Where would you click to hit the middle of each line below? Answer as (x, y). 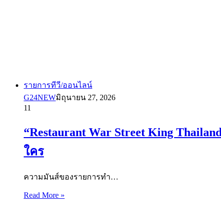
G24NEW (40, 97)
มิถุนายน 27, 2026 (86, 97)
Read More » (44, 195)
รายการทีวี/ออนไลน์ (58, 85)
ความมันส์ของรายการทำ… (71, 177)
